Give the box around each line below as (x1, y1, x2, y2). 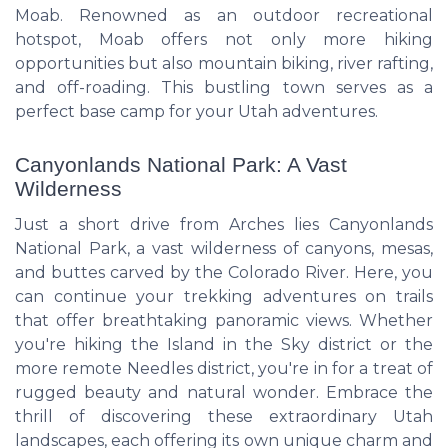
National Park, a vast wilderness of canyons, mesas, (15, 239, 433, 258)
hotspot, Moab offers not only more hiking (15, 29, 433, 49)
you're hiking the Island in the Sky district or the (15, 335, 433, 354)
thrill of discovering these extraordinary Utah (15, 407, 433, 426)
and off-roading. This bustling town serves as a (15, 77, 433, 97)
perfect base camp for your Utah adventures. (15, 101, 378, 121)
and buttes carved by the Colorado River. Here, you (15, 263, 433, 282)
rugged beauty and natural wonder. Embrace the (15, 383, 433, 402)
